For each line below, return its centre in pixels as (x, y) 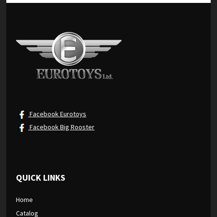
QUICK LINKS (41, 178)
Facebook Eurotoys (57, 114)
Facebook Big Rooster (62, 127)
